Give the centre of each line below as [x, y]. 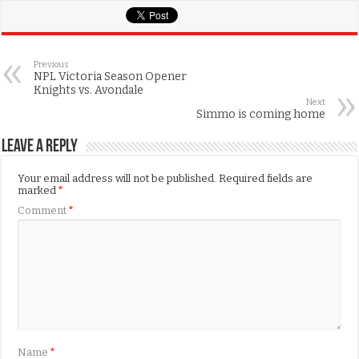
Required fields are [266, 179]
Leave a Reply [40, 147]
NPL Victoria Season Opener [111, 77]
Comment [44, 211]
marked [38, 191]
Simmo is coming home [260, 115]
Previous [52, 65]
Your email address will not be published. [117, 179]
